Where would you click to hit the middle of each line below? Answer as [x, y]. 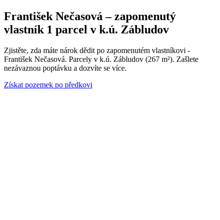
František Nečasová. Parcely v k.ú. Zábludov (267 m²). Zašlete [101, 59]
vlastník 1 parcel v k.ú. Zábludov [86, 29]
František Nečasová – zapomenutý [90, 16]
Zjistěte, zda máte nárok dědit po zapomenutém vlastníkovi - [97, 50]
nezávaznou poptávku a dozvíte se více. [65, 68]
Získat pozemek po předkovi [48, 84]
